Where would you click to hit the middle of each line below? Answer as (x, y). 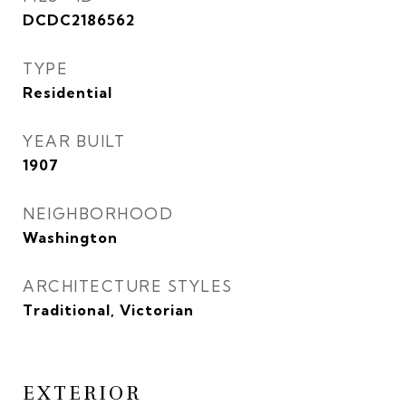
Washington (70, 237)
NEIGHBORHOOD (98, 213)
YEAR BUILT (74, 141)
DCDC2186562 (79, 20)
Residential (68, 92)
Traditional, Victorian (108, 310)
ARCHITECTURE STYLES (128, 286)
